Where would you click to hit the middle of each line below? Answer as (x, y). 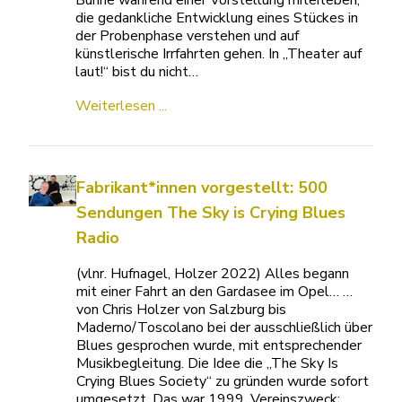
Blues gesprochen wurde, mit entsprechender (219, 345)
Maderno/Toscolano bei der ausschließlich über (225, 328)
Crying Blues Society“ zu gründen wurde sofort (223, 381)
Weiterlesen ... (121, 106)
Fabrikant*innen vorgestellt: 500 (202, 188)
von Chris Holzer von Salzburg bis (182, 310)
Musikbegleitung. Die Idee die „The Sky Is (208, 363)
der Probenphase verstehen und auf (187, 36)
